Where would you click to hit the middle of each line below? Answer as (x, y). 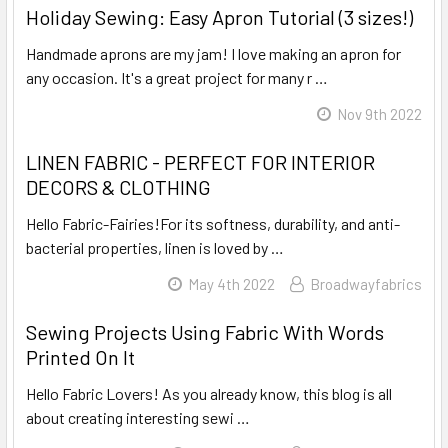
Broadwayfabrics (366, 284)
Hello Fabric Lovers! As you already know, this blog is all (209, 393)
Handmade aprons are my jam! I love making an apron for (213, 53)
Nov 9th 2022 (379, 114)
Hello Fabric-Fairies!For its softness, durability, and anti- (213, 223)
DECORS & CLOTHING (118, 187)
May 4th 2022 (231, 284)
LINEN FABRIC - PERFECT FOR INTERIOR (200, 162)
